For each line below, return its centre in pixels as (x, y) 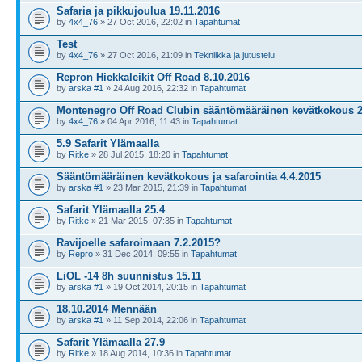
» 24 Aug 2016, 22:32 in (152, 88)
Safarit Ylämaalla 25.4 (111, 210)
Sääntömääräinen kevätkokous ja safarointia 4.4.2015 (189, 177)
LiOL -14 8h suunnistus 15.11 (129, 276)
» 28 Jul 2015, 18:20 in (135, 154)
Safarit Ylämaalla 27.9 (111, 342)
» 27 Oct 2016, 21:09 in (146, 55)
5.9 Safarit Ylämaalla (108, 143)
